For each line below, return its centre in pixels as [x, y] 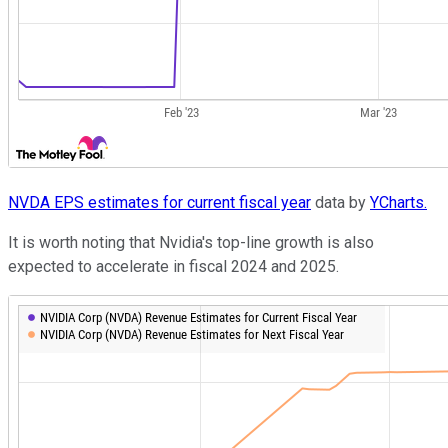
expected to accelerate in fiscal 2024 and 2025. [173, 266]
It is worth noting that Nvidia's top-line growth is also [191, 242]
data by [340, 202]
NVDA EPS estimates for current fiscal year [159, 202]
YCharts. [398, 202]
